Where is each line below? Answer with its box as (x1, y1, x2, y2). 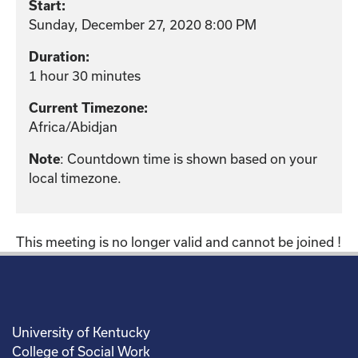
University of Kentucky (12, 324, 150, 340)
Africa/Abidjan (29, 118, 117, 134)
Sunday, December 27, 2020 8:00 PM (29, 16, 257, 32)
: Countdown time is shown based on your (60, 150, 317, 166)
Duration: (29, 49, 89, 64)
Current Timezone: (29, 100, 148, 115)
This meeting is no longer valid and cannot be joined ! (16, 233, 341, 249)
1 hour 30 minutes (29, 67, 141, 83)
